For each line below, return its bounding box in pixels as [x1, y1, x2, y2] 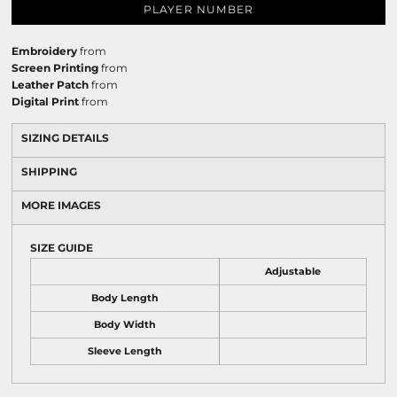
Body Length [91, 292, 159, 304]
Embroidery [12, 44, 77, 58]
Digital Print [12, 95, 79, 108]
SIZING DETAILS [21, 131, 109, 144]
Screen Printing [12, 61, 98, 74]
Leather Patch [12, 78, 89, 91]
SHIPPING [21, 165, 77, 178]
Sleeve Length [88, 346, 162, 357]
